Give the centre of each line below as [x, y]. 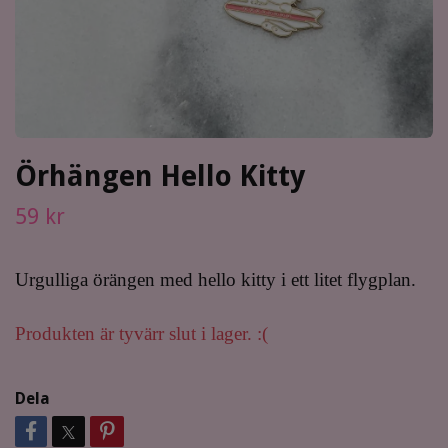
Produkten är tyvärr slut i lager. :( [141, 333]
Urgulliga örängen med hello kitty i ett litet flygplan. [218, 279]
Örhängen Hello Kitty [160, 176]
